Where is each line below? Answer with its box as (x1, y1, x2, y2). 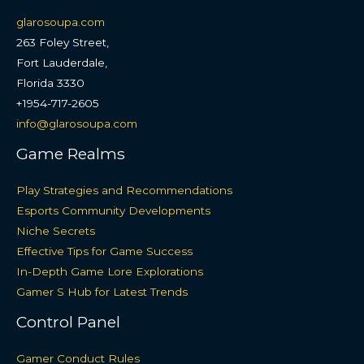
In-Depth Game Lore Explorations (16, 265, 203, 279)
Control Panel (16, 312, 120, 332)
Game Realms (16, 143, 125, 163)
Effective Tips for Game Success (16, 245, 193, 258)
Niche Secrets (16, 224, 95, 238)
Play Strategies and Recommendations (16, 184, 232, 197)
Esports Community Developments (16, 204, 210, 218)
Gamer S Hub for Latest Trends (16, 285, 188, 299)
